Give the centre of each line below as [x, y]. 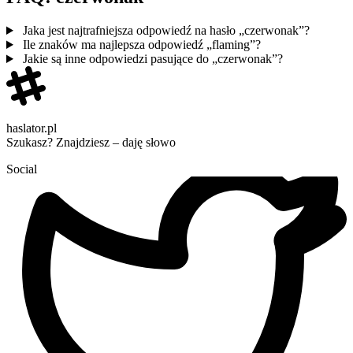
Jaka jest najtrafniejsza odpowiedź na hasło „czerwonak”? [164, 31]
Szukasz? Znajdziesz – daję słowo [91, 143]
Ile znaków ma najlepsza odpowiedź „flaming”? [140, 45]
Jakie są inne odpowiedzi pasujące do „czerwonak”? [151, 59]
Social [22, 169]
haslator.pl [32, 128]
